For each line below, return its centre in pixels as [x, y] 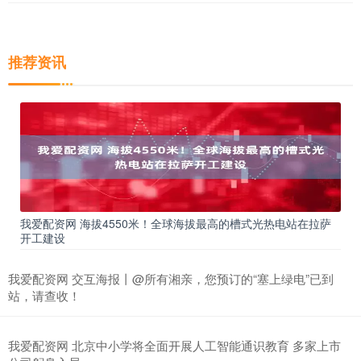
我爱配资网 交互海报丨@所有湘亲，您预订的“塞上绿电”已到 [171, 279]
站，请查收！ [44, 296]
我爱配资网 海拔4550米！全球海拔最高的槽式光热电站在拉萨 [176, 224]
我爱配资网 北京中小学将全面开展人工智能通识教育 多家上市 [174, 346]
